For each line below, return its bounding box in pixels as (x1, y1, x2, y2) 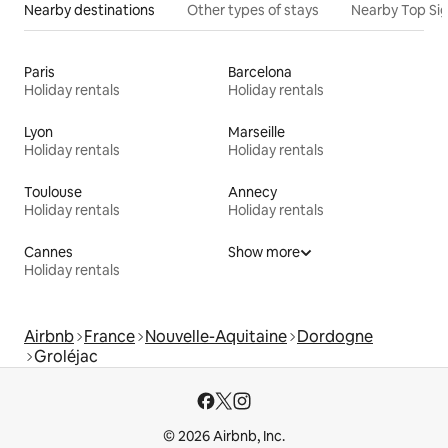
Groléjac (34, 346, 98, 368)
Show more (228, 243, 300, 262)
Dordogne (297, 326, 373, 348)
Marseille (228, 123, 285, 142)
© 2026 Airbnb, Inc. (163, 427, 285, 446)
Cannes (24, 243, 73, 262)
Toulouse (24, 183, 82, 202)
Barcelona (228, 63, 292, 82)
